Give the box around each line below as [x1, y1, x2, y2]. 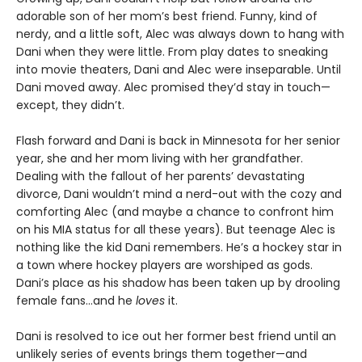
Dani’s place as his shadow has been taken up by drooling [16, 275, 340, 292]
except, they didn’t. [16, 97, 124, 114]
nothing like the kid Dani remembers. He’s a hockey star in [16, 239, 342, 256]
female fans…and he [16, 293, 136, 309]
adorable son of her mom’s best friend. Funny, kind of [16, 8, 318, 25]
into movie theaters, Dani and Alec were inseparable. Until [16, 61, 341, 78]
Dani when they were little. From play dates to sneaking [16, 44, 328, 61]
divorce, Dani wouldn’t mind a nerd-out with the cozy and [16, 186, 342, 203]
